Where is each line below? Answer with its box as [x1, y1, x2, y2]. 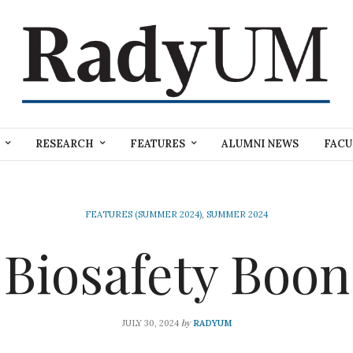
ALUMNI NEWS [221, 137, 299, 151]
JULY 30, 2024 [121, 317, 179, 329]
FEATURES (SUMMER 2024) [85, 208, 202, 220]
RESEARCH [35, 137, 94, 151]
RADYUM [192, 317, 232, 329]
